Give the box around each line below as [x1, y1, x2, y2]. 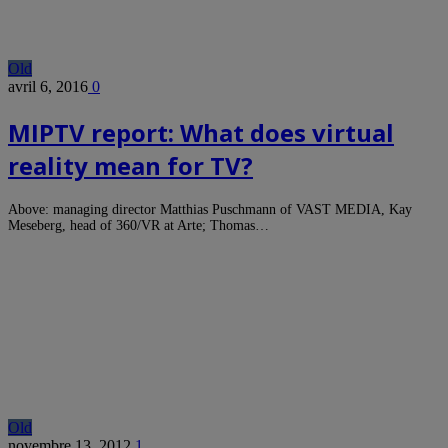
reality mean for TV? [8, 148, 253, 182]
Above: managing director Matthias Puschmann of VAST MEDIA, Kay [8, 201, 412, 217]
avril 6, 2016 [8, 77, 88, 95]
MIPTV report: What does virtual [8, 115, 394, 149]
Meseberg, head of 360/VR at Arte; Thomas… [8, 217, 269, 233]
